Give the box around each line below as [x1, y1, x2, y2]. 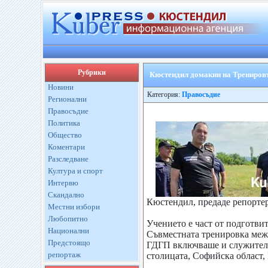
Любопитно [47, 214, 88, 223]
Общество [47, 130, 82, 139]
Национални [47, 226, 89, 235]
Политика [47, 118, 80, 127]
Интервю [47, 178, 78, 187]
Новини [47, 83, 74, 92]
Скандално [47, 190, 84, 199]
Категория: [143, 90, 182, 99]
